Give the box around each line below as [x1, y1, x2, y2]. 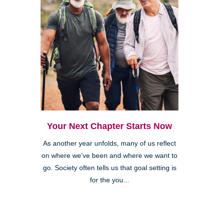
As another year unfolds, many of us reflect [43, 139, 176, 147]
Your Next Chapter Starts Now [47, 121, 172, 131]
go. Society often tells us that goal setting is [43, 164, 176, 172]
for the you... [90, 176, 129, 184]
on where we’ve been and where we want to [42, 152, 177, 159]
